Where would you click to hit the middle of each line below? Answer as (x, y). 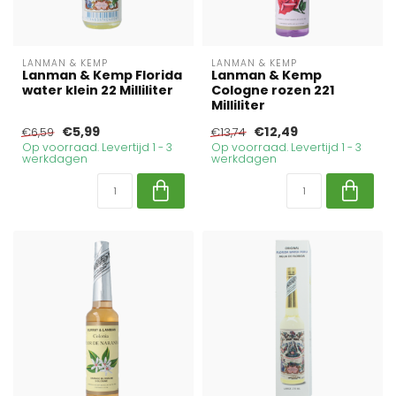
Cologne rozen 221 (273, 90)
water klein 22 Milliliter (98, 90)
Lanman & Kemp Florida (102, 75)
